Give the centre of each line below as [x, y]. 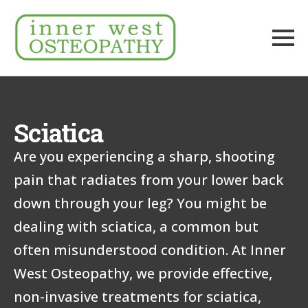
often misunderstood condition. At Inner [150, 250]
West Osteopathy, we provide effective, [143, 273]
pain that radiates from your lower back [148, 179]
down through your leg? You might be [140, 203]
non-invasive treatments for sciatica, [137, 296]
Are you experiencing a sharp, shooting [144, 156]
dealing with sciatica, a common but [136, 226]
